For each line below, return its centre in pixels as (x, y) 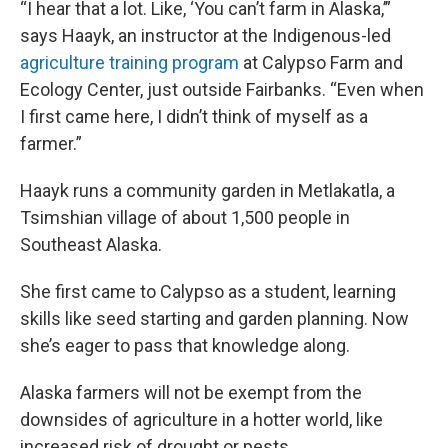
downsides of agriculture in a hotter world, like (201, 419)
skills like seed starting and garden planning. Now (214, 318)
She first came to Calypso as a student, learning (208, 291)
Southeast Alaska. (91, 244)
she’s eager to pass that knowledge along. (185, 345)
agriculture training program (129, 62)
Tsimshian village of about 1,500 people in (185, 217)
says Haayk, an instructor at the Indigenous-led (205, 35)
